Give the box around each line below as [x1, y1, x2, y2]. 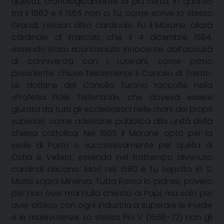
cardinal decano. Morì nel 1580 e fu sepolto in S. [11, 163, 212, 175]
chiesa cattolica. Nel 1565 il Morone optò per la [11, 127, 212, 139]
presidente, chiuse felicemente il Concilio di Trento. [11, 67, 212, 79]
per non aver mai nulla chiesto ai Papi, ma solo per [11, 187, 212, 199]
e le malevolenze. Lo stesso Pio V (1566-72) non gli [11, 211, 212, 223]
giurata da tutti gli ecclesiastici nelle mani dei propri [11, 103, 212, 115]
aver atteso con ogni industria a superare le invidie [11, 199, 212, 211]
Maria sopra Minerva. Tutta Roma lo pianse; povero [11, 175, 212, 187]
